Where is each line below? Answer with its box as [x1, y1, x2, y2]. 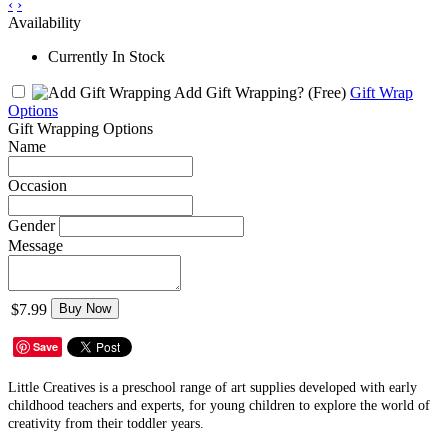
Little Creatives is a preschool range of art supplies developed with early [8, 379, 417, 395]
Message [8, 236, 63, 254]
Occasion [8, 176, 67, 194]
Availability [8, 13, 81, 31]
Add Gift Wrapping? [171, 83, 308, 101]
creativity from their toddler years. [8, 415, 204, 431]
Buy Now [59, 300, 111, 316]
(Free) [308, 83, 346, 101]
